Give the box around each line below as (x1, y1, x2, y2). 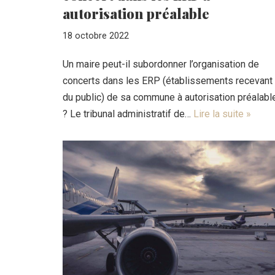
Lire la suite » (193, 107, 251, 120)
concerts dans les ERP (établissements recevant (63, 74, 273, 87)
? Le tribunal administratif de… (63, 107, 193, 120)
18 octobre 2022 (63, 30, 129, 41)
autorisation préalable (63, 4, 209, 23)
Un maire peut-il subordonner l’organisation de (63, 58, 259, 70)
